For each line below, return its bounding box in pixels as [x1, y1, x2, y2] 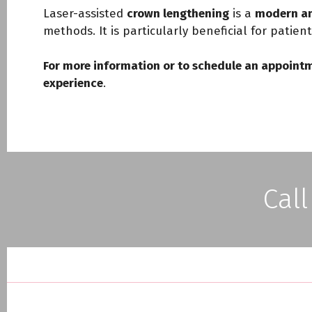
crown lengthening [127, 6, 229, 21]
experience [43, 76, 103, 91]
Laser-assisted [43, 6, 127, 21]
